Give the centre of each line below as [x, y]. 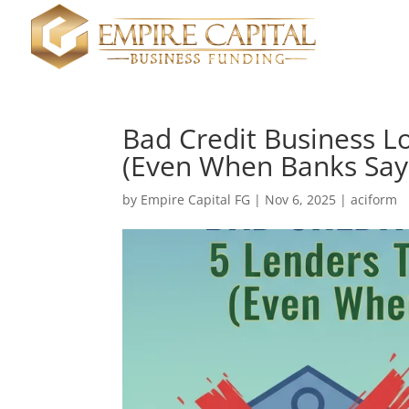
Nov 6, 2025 [301, 199]
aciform [374, 199]
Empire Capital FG [196, 199]
